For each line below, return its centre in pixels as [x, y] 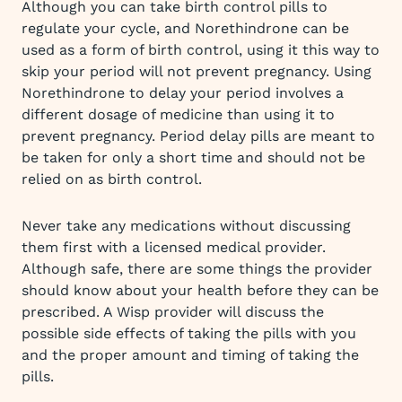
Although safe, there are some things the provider [197, 269]
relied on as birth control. [112, 179]
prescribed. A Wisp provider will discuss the [173, 312]
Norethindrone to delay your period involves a [183, 93]
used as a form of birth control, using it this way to [201, 50]
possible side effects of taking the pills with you [189, 333]
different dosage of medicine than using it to [178, 114]
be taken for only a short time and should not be [193, 157]
